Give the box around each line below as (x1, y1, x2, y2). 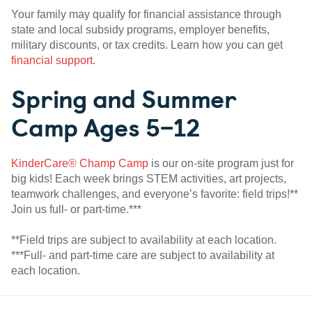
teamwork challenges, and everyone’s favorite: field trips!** (11, 188, 298, 201)
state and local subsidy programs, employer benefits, (11, 24, 270, 36)
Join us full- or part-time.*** (11, 203, 141, 216)
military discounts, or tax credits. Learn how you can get (11, 39, 283, 52)
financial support (11, 54, 93, 67)
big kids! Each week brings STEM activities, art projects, (11, 173, 286, 185)
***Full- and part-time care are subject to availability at (11, 249, 274, 262)
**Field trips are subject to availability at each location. (11, 234, 276, 247)
